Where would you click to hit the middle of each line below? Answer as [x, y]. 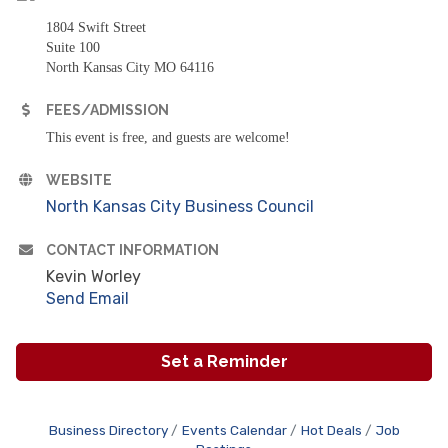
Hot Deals [331, 430]
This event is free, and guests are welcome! [168, 138]
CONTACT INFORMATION [132, 250]
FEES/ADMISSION [107, 110]
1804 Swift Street [96, 28]
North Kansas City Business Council [180, 207]
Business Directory [108, 430]
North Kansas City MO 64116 [130, 68]
